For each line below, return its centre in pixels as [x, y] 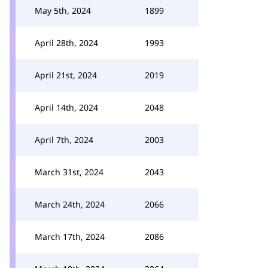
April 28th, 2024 [66, 43]
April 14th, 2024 [66, 107]
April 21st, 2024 [66, 75]
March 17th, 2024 [70, 237]
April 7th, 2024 [64, 140]
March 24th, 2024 [70, 204]
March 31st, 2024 [69, 172]
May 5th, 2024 [63, 10]
